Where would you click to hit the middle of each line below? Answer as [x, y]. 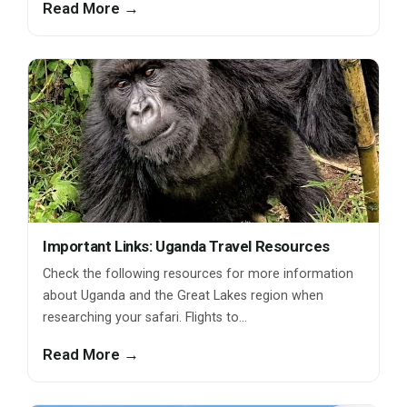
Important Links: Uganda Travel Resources [186, 247]
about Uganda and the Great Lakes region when [183, 296]
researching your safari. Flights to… [145, 318]
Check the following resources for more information [198, 274]
